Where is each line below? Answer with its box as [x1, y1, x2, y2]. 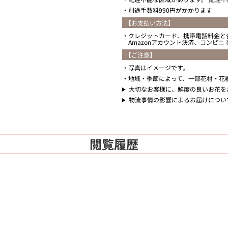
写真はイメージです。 [128, 63, 189, 72]
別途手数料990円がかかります [128, 5, 212, 14]
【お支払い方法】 [125, 18, 174, 27]
